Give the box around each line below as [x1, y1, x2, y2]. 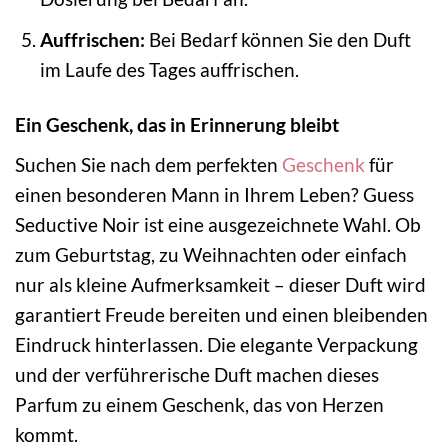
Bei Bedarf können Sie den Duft [144, 28, 411, 52]
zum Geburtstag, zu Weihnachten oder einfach [15, 242, 407, 266]
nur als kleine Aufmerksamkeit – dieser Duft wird [15, 272, 426, 296]
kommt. [15, 422, 78, 446]
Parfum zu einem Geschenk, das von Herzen [15, 392, 384, 416]
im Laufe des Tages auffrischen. [39, 58, 299, 82]
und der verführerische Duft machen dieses [15, 362, 379, 386]
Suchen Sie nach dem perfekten [15, 152, 282, 176]
